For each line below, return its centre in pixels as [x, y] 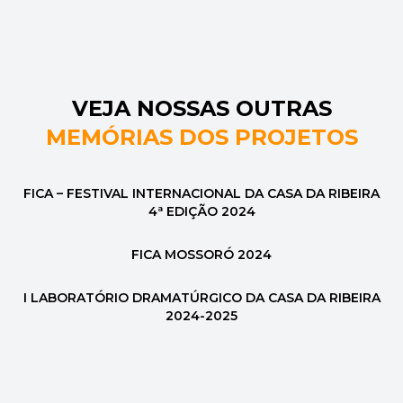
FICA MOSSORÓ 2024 [201, 255]
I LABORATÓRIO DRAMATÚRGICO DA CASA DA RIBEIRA [201, 298]
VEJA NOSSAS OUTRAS [201, 108]
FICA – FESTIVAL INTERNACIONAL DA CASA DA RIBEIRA [201, 193]
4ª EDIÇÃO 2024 [201, 211]
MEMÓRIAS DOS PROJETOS [201, 137]
